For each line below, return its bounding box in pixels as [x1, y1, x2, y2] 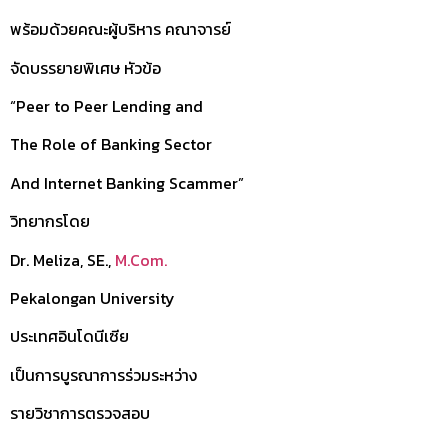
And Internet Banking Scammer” [10, 170, 244, 195]
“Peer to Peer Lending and [10, 94, 203, 119]
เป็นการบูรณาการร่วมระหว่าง [10, 362, 197, 387]
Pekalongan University [10, 286, 175, 311]
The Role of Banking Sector [10, 132, 212, 157]
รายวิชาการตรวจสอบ [10, 401, 150, 426]
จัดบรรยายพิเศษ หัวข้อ [10, 55, 161, 80]
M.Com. [115, 247, 167, 272]
